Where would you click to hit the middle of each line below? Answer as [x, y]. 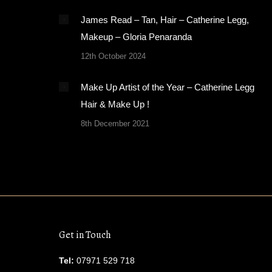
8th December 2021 [115, 124]
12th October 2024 [113, 56]
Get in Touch [85, 235]
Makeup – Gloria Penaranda [136, 37]
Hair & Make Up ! [115, 104]
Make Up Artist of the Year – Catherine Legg [168, 87]
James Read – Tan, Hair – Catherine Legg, [165, 20]
